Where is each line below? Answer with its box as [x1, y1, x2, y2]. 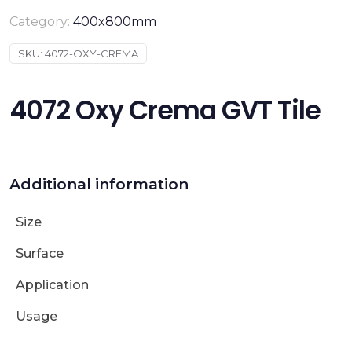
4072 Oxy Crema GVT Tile [9, 92, 321, 129]
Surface [15, 246, 64, 261]
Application [15, 277, 89, 292]
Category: [9, 14, 73, 29]
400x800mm [72, 14, 156, 29]
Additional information [9, 175, 189, 193]
